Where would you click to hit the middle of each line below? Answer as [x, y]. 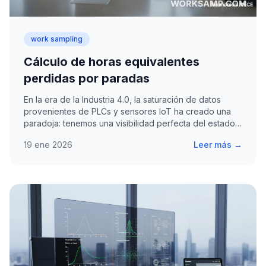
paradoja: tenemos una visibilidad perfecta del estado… [133, 123]
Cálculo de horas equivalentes [112, 61]
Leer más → [218, 144]
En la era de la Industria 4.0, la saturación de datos [122, 99]
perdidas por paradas [87, 78]
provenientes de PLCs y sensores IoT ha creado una [127, 111]
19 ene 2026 [48, 144]
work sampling [57, 39]
